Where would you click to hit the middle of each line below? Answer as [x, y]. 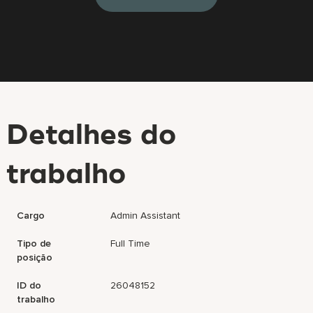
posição [35, 257]
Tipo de [34, 243]
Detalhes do [92, 136]
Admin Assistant [146, 216]
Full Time [131, 243]
